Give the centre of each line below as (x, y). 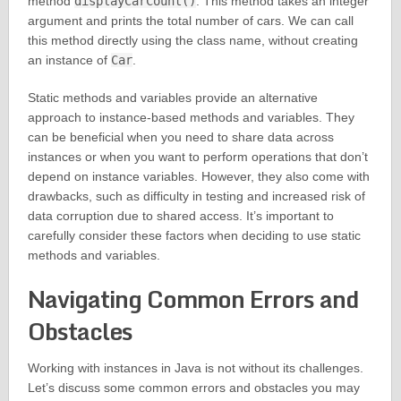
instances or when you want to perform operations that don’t (197, 157)
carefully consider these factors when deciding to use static (194, 236)
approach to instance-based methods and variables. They (191, 118)
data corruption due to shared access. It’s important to (180, 216)
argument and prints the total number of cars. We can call (190, 21)
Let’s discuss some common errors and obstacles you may (193, 388)
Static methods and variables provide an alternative (172, 98)
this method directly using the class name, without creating (192, 41)
